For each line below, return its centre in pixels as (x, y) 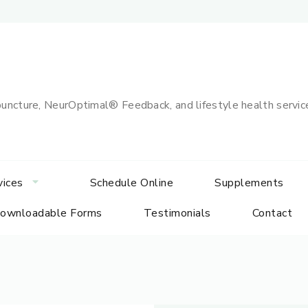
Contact (272, 213)
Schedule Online (132, 183)
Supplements (249, 183)
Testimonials (177, 213)
